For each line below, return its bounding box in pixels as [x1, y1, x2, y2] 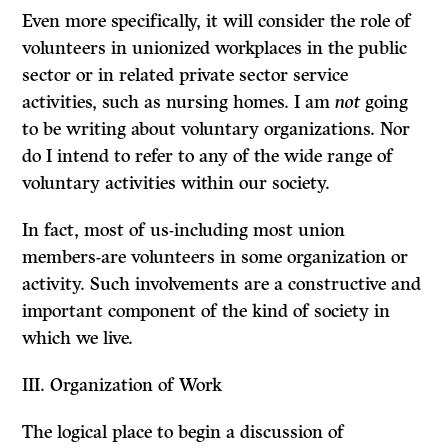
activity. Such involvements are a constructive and [22, 273, 422, 296]
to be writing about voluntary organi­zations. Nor [22, 118, 411, 141]
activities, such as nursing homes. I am [22, 91, 336, 114]
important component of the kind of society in [22, 300, 391, 323]
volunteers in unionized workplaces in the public [22, 37, 408, 60]
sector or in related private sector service [22, 64, 349, 87]
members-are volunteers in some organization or [22, 246, 409, 269]
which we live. [22, 327, 134, 350]
